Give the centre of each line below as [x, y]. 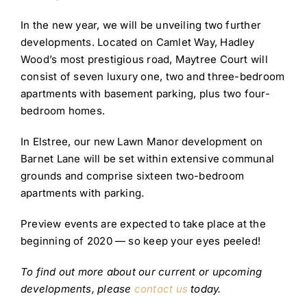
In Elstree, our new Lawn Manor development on [142, 142]
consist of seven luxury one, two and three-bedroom [152, 77]
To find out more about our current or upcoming [141, 272]
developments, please [77, 289]
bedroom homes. [63, 111]
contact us [161, 289]
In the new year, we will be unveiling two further [141, 25]
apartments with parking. [82, 193]
